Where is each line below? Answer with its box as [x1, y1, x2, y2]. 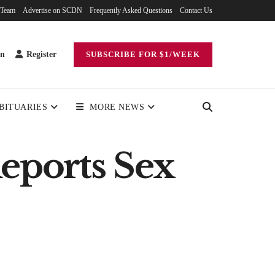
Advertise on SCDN [23, 6, 82, 15]
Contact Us [180, 6, 212, 15]
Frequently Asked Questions [90, 6, 172, 15]
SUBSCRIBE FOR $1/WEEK [86, 50, 200, 59]
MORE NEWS [90, 103, 145, 112]
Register [24, 50, 56, 59]
